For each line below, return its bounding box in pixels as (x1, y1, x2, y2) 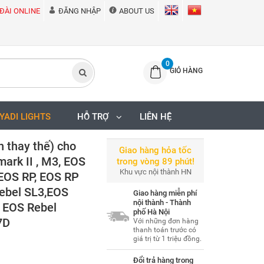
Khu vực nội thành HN (119, 167, 192, 176)
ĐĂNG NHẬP (58, 6, 101, 15)
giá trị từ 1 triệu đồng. (133, 235, 202, 243)
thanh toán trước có (133, 226, 196, 234)
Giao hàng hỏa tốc (119, 145, 192, 156)
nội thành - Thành (133, 198, 191, 207)
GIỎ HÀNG (169, 67, 203, 75)
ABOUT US (119, 6, 154, 15)
